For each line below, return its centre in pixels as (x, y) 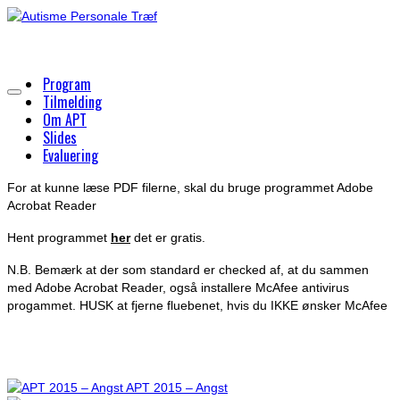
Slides (60, 137)
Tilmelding (72, 102)
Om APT (65, 120)
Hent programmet (59, 237)
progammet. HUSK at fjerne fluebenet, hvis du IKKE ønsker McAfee (197, 305)
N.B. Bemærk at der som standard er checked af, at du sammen (188, 270)
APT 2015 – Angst (177, 387)
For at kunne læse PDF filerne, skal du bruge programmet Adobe (190, 187)
